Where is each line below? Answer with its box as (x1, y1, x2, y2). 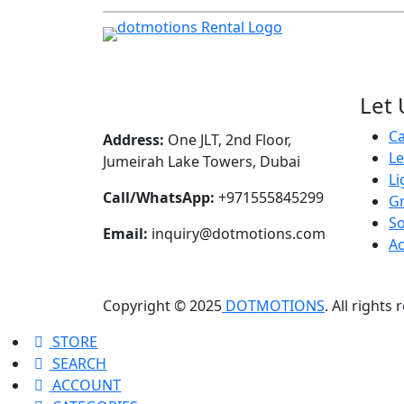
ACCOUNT (52, 374, 122, 395)
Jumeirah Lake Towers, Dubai (103, 151, 300, 171)
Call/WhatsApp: (103, 187, 215, 207)
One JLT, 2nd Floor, (164, 129, 291, 150)
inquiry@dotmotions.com (148, 223, 326, 243)
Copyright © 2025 (103, 295, 222, 316)
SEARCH (52, 353, 107, 373)
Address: (103, 129, 164, 150)
